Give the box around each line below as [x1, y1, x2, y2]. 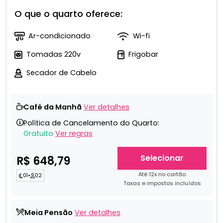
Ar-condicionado [28, 31, 91, 41]
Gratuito [23, 128, 53, 139]
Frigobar [128, 49, 158, 60]
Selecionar [140, 152, 184, 164]
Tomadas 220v [26, 49, 81, 60]
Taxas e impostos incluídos [123, 179, 201, 188]
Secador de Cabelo [26, 68, 97, 78]
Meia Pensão [24, 208, 73, 218]
